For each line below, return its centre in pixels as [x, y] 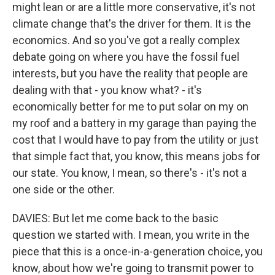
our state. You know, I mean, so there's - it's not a [130, 173]
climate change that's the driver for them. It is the [132, 24]
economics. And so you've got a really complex [126, 40]
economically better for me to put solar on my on [130, 107]
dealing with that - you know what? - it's [107, 90]
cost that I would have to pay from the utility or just [135, 140]
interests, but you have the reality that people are [130, 73]
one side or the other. [64, 189]
